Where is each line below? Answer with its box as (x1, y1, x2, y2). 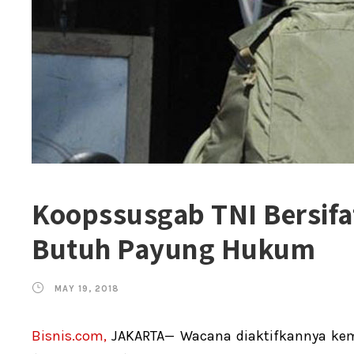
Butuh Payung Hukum (32, 229, 315, 269)
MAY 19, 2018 (55, 284, 119, 295)
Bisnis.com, (32, 327, 107, 345)
